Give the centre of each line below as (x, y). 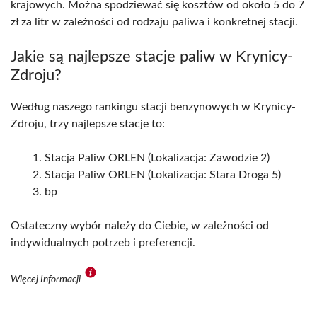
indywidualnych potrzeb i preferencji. (103, 243)
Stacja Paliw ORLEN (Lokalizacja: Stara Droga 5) (163, 175)
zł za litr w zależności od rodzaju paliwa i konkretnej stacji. (154, 22)
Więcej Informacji (47, 280)
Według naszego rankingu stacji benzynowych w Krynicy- (153, 107)
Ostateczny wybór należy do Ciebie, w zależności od (140, 226)
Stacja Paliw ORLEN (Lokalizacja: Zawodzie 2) (157, 158)
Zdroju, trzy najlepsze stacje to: (88, 124)
